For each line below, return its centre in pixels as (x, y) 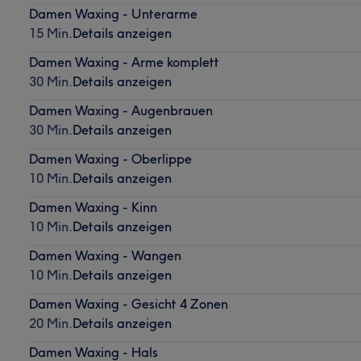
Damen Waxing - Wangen (105, 255)
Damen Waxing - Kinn (93, 207)
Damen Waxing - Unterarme (113, 13)
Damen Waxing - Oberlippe (110, 158)
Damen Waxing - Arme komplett (124, 62)
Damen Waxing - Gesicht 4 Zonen (128, 303)
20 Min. (50, 323)
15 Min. (50, 33)
